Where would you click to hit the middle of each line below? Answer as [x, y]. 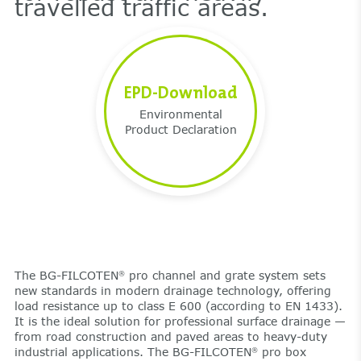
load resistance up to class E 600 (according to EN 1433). [178, 305]
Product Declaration [180, 129]
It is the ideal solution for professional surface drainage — [180, 321]
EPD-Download [180, 92]
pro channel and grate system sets [225, 275]
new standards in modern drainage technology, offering [172, 290]
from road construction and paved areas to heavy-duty [170, 336]
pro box [282, 351]
